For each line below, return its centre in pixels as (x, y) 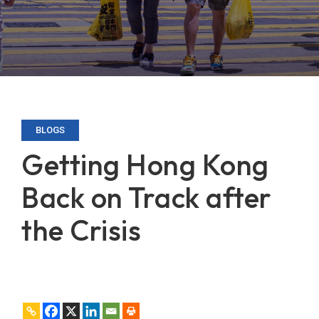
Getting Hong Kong (145, 164)
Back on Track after (147, 197)
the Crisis (81, 230)
